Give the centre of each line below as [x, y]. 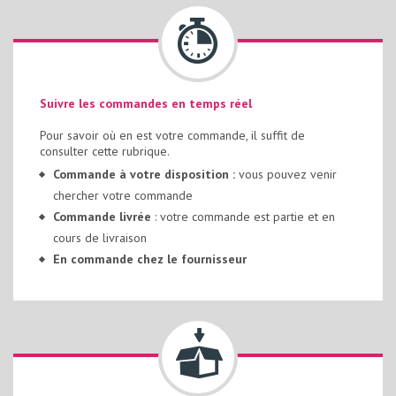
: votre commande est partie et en [245, 217]
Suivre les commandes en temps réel [146, 103]
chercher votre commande [123, 195]
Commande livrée [104, 217]
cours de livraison [100, 238]
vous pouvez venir [286, 174]
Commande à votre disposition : [144, 174]
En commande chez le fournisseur [150, 259]
